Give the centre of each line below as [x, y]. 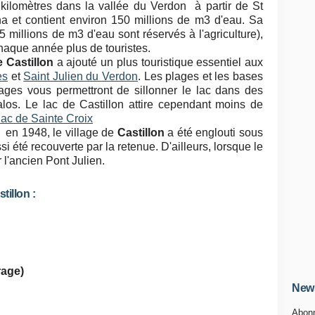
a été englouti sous [214, 133]
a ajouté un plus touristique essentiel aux [159, 62]
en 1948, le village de [60, 133]
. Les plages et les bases [201, 76]
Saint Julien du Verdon [81, 76]
